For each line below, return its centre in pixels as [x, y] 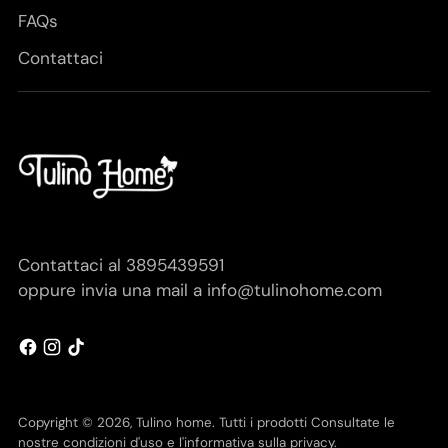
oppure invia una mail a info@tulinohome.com [200, 289]
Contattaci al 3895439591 [121, 264]
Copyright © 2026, [77, 422]
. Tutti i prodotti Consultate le [303, 422]
